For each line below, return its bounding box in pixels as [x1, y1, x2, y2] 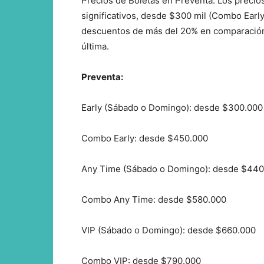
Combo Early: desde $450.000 [81, 132, 208, 144]
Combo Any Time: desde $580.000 [81, 193, 226, 205]
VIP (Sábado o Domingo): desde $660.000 [81, 224, 256, 236]
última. [81, 40, 109, 52]
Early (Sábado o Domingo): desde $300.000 [81, 101, 263, 113]
